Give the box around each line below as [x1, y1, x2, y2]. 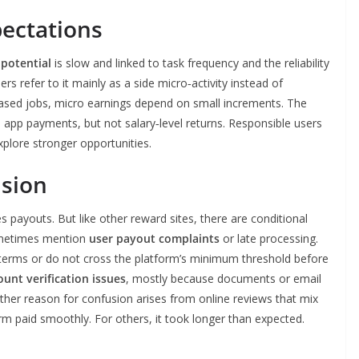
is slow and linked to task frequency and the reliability [51, 55, 329, 71]
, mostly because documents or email [126, 271, 321, 286]
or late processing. [220, 231, 318, 246]
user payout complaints [89, 231, 220, 246]
